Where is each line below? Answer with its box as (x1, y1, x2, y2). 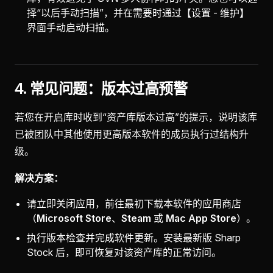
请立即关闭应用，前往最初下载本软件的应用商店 (27, 197, 241, 210)
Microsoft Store (37, 212, 112, 224)
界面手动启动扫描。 (27, 21, 115, 34)
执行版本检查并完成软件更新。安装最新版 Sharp (27, 232, 241, 244)
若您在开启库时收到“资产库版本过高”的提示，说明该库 (15, 111, 257, 123)
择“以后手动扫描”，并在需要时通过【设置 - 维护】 (27, 7, 249, 19)
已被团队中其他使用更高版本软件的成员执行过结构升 (15, 128, 249, 140)
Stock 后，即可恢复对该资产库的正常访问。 (27, 246, 221, 258)
